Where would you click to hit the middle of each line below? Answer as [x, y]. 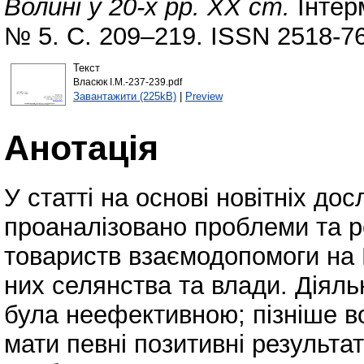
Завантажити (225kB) [124, 96]
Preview [204, 96]
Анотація [81, 147]
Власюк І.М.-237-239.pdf [127, 82]
